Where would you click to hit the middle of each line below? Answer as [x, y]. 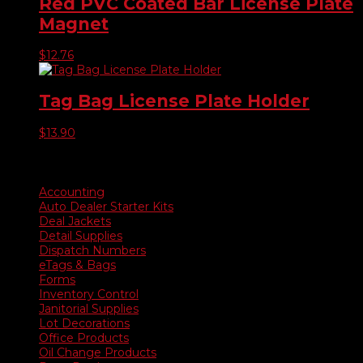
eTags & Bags [77, 265]
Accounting [72, 192]
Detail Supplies [81, 236]
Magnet [74, 23]
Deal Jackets [75, 222]
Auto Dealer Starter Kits [106, 207]
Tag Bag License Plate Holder [174, 101]
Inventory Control [89, 295]
